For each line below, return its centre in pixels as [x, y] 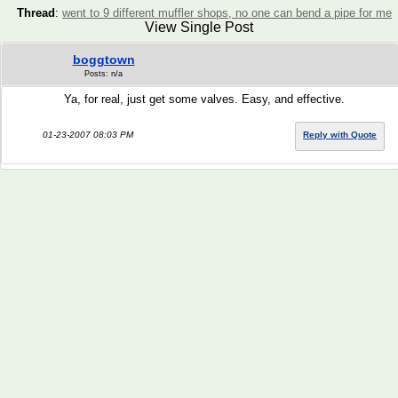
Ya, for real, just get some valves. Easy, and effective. [204, 99]
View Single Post [199, 27]
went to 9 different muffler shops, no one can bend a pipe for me [227, 13]
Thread [36, 13]
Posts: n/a [103, 74]
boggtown [103, 60]
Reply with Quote [340, 135]
